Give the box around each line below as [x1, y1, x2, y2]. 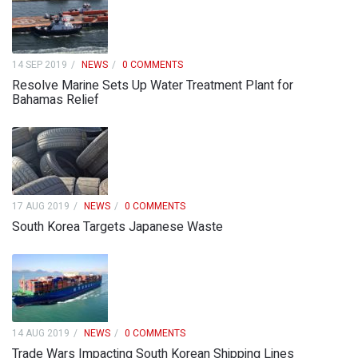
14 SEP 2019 [12, 58, 67, 73]
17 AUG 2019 [12, 199, 70, 214]
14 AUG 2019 [12, 326, 70, 341]
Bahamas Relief [12, 90, 99, 110]
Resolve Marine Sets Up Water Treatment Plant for [12, 76, 293, 96]
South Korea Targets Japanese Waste [12, 217, 223, 237]
